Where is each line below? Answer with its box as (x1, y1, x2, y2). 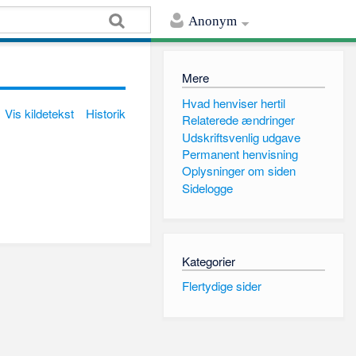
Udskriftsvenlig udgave (181, 128, 300, 145)
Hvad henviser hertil (181, 94, 285, 111)
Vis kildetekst (5, 105, 75, 122)
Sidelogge (181, 179, 233, 196)
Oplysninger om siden (181, 162, 296, 180)
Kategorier (181, 252, 235, 269)
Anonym (188, 14, 238, 29)
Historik (86, 105, 126, 122)
